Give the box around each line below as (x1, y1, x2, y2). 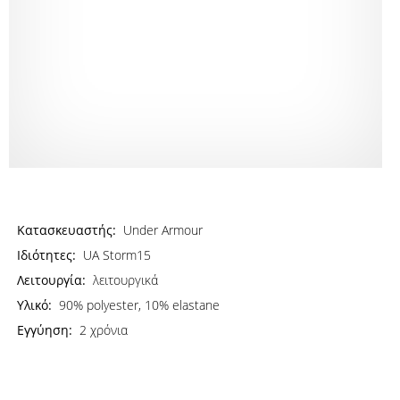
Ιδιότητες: (17, 246, 77, 263)
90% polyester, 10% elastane (59, 296, 221, 313)
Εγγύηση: (17, 321, 73, 338)
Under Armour (123, 221, 204, 238)
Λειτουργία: (17, 271, 87, 288)
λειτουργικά (93, 271, 159, 288)
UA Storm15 (83, 246, 152, 263)
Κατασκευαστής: (17, 221, 117, 238)
